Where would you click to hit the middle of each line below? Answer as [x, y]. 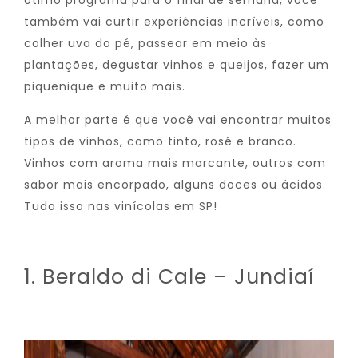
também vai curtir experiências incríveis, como [174, 22]
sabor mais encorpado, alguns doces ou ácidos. [175, 185]
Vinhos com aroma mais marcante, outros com [175, 163]
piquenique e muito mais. [105, 86]
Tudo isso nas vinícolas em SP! [121, 206]
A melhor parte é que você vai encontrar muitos [178, 120]
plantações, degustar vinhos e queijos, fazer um [177, 65]
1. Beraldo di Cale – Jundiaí [169, 277]
